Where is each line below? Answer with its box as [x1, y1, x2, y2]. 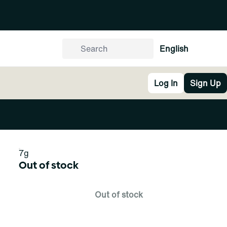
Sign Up [190, 77, 221, 89]
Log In [154, 77, 178, 89]
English [160, 43, 188, 55]
